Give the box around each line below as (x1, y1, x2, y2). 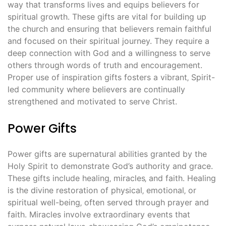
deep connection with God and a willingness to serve (8, 48, 210, 59)
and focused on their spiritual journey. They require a (8, 36, 209, 46)
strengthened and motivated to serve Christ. (8, 96, 177, 107)
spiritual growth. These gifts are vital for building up (8, 12, 206, 22)
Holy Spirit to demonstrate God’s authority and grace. (8, 161, 213, 172)
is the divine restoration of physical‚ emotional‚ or (8, 185, 196, 196)
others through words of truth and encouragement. (8, 60, 202, 71)
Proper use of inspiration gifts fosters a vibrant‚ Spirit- (8, 72, 215, 83)
